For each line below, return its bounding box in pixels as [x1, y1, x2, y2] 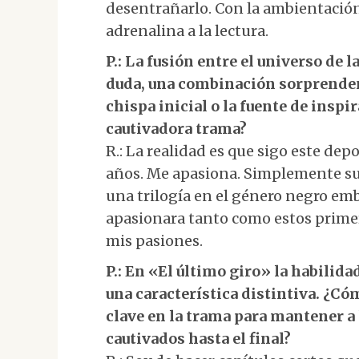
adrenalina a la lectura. [106, 22, 268, 40]
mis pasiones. [106, 232, 203, 250]
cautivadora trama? [106, 119, 247, 138]
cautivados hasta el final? [106, 329, 291, 348]
